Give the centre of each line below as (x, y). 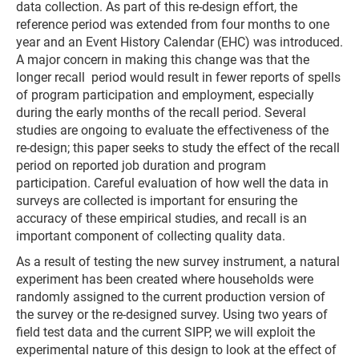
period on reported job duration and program (141, 165)
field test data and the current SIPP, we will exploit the (165, 332)
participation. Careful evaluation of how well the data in (172, 183)
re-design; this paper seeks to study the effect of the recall (178, 148)
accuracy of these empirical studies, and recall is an (161, 218)
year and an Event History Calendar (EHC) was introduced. (179, 42)
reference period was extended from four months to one (173, 24)
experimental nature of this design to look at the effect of (176, 350)
